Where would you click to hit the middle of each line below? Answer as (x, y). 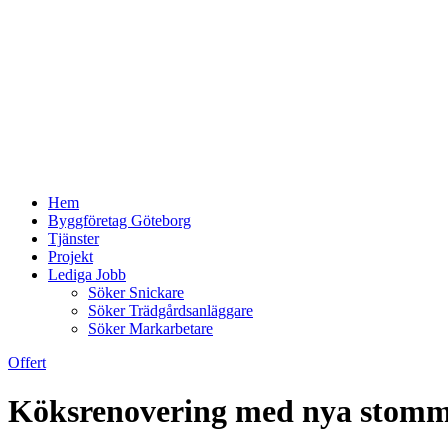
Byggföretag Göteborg (119, 220)
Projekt (70, 256)
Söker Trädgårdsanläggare (170, 310)
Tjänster (73, 238)
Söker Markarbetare (150, 328)
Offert (27, 362)
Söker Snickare (136, 292)
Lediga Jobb (87, 274)
